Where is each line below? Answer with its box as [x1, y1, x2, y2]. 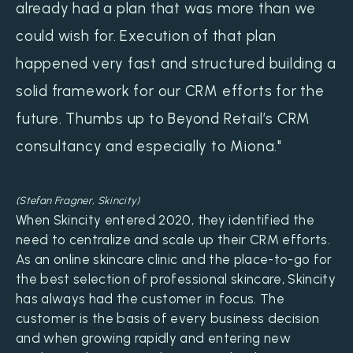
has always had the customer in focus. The [16, 291, 284, 307]
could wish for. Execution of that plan [16, 27, 277, 46]
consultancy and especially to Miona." [16, 137, 282, 156]
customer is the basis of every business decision [16, 310, 320, 327]
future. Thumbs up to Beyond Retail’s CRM [16, 110, 311, 128]
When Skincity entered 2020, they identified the [16, 212, 314, 229]
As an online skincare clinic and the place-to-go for [16, 251, 333, 268]
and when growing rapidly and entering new [16, 330, 291, 347]
